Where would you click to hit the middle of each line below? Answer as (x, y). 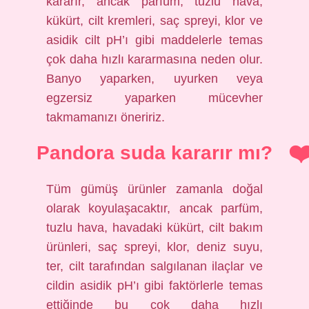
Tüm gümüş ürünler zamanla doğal (154, 189)
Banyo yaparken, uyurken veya (154, 79)
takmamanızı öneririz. (106, 117)
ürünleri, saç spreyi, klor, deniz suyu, (154, 247)
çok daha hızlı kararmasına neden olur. (154, 59)
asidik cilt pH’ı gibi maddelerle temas (154, 40)
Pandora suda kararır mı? (154, 153)
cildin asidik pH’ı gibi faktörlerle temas (154, 286)
